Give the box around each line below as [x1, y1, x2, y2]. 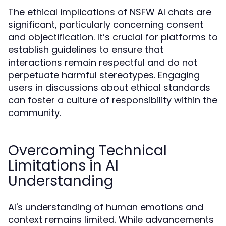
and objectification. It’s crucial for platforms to [8, 31, 218, 43]
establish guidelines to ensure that [8, 43, 163, 56]
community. [8, 106, 61, 119]
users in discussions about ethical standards [8, 81, 210, 94]
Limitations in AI [8, 156, 119, 176]
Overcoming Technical [8, 141, 167, 160]
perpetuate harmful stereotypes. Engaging [8, 69, 200, 81]
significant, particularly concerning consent [8, 18, 203, 31]
